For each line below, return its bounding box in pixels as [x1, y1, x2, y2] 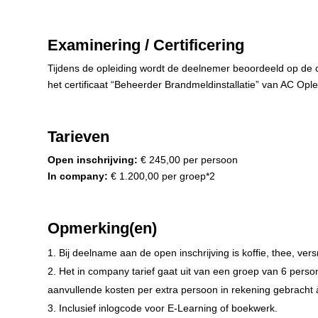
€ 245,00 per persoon [138, 154, 238, 166]
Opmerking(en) [48, 219, 158, 238]
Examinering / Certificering [48, 36, 245, 55]
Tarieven [48, 128, 110, 146]
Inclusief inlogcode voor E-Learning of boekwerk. [59, 302, 278, 314]
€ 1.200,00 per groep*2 [108, 170, 216, 182]
